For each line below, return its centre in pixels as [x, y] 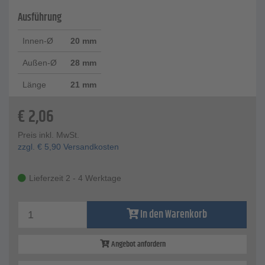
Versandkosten [90, 147]
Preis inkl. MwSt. [49, 135]
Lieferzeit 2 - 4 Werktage [75, 178]
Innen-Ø [38, 41]
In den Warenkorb [173, 215]
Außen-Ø [40, 63]
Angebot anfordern [137, 245]
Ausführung [40, 18]
